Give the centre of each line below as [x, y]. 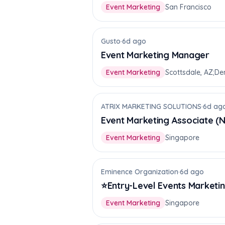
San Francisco [188, 7]
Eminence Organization [140, 172]
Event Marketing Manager [155, 55]
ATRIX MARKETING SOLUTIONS [151, 106]
